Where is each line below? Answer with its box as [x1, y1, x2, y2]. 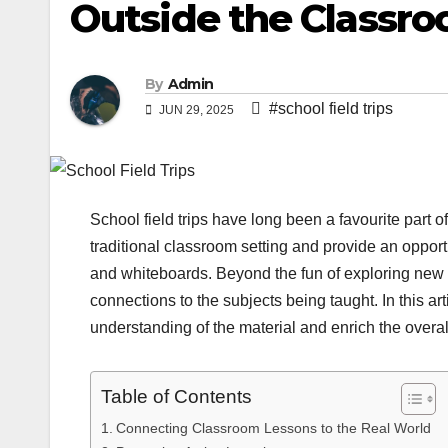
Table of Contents [101, 386, 252, 408]
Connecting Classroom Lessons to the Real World [115, 420, 431, 437]
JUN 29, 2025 [156, 103, 237, 118]
